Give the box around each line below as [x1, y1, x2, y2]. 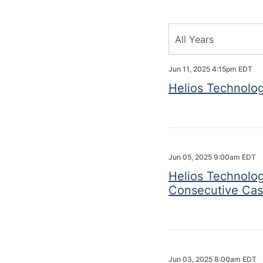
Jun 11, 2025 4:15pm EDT [168, 65, 252, 73]
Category [168, 56, 204, 66]
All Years [175, 33, 214, 45]
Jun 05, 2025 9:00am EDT [168, 153, 256, 161]
